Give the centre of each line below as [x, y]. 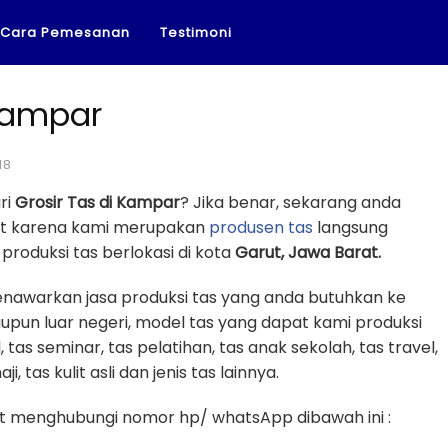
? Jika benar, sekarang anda [290, 202]
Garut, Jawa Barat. [308, 252]
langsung [350, 227]
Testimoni [196, 32]
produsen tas [261, 227]
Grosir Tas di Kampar [97, 202]
